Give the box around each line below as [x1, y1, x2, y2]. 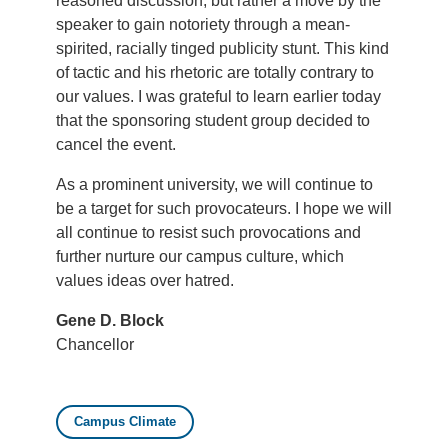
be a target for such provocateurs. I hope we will [56, 200, 392, 218]
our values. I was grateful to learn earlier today [56, 88, 381, 106]
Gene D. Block [56, 312, 164, 330]
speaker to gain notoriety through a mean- [56, 16, 350, 34]
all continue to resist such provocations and [56, 224, 361, 242]
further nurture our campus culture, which [56, 248, 344, 266]
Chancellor [56, 336, 134, 354]
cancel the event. [56, 136, 176, 154]
